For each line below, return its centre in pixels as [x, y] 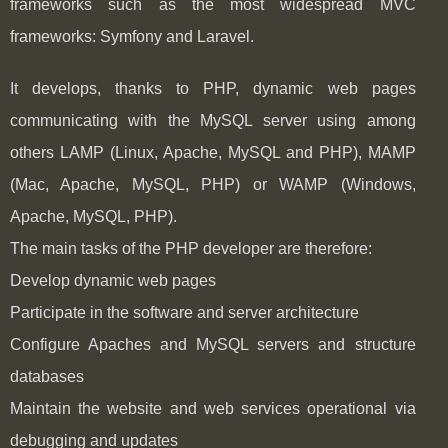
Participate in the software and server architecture [184, 313]
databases [47, 377]
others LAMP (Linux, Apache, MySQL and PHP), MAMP [213, 153]
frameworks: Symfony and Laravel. [132, 37]
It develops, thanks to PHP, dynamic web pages [213, 89]
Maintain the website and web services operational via [213, 409]
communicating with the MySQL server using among [213, 121]
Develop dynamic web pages [113, 281]
